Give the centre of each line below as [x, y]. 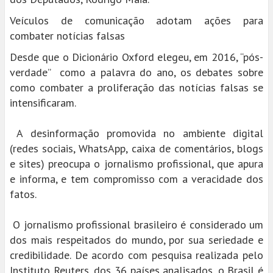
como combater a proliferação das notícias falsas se [136, 87]
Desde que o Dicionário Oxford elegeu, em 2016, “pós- [136, 57]
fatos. [26, 194]
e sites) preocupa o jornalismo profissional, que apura [136, 164]
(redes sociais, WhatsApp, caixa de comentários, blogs [136, 148]
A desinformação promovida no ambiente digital [136, 133]
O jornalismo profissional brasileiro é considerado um [136, 225]
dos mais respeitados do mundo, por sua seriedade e [136, 240]
